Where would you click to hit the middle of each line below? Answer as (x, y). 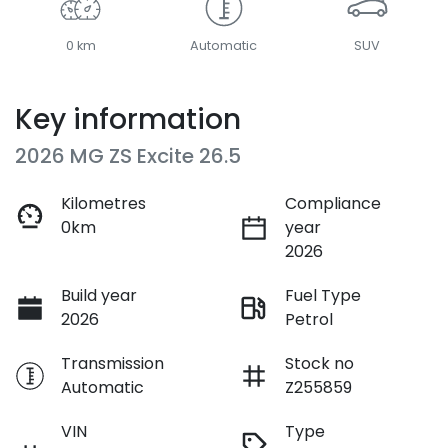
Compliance (333, 203)
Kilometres (103, 203)
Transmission (112, 363)
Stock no (319, 363)
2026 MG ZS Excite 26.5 (128, 155)
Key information (128, 119)
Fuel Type (323, 295)
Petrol (309, 319)
